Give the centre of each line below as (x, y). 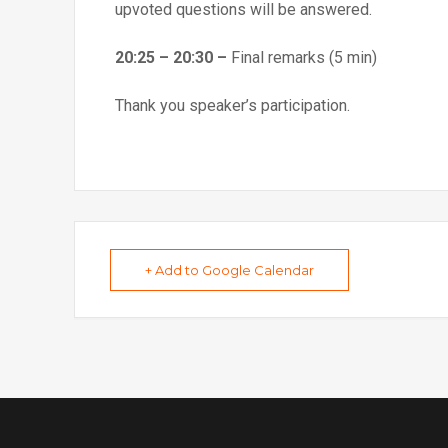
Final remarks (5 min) (304, 57)
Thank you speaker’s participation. (232, 105)
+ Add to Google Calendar (229, 269)
